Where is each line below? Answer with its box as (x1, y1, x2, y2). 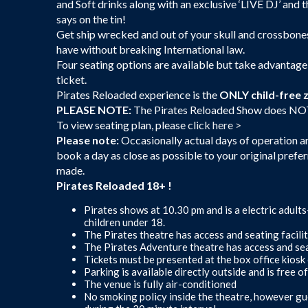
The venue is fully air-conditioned (84, 277, 236, 290)
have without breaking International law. (56, 42, 245, 56)
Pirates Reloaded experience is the (56, 87, 219, 101)
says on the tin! (56, 12, 126, 25)
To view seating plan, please (56, 118, 188, 131)
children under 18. (84, 215, 165, 228)
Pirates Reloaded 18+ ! (56, 178, 172, 192)
